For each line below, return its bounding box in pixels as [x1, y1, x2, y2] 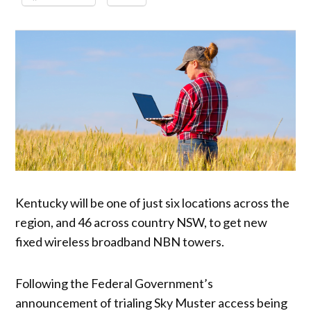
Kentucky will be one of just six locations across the [15, 194, 290, 210]
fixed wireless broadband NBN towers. [15, 233, 225, 249]
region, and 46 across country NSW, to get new [15, 214, 268, 230]
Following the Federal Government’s [15, 275, 214, 291]
